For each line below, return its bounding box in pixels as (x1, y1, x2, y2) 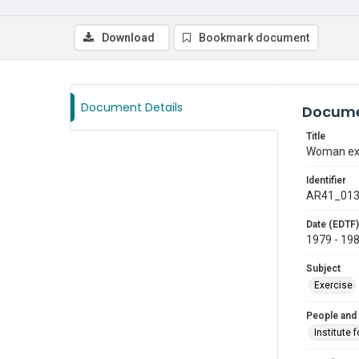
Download (102, 31, 155, 44)
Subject (306, 263, 341, 274)
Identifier (306, 175, 346, 186)
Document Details (81, 99, 183, 115)
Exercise (314, 280, 353, 291)
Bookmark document (199, 31, 309, 44)
